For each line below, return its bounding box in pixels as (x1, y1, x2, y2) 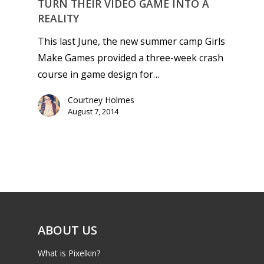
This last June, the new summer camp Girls (38, 35, 225, 48)
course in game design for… (38, 68, 160, 81)
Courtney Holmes (68, 94, 134, 106)
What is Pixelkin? (38, 247, 100, 259)
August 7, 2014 (68, 106, 118, 117)
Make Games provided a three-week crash (38, 51, 223, 65)
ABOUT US (38, 222, 97, 238)
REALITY (38, 11, 79, 26)
